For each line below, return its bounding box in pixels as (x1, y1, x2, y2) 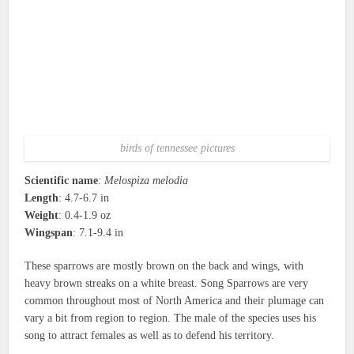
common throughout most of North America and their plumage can (24, 294, 325, 307)
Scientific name (24, 174, 99, 186)
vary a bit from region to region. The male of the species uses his (24, 311, 317, 324)
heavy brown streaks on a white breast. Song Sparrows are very (24, 277, 309, 289)
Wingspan (24, 226, 73, 239)
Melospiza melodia (104, 174, 189, 186)
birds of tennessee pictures (119, 141, 235, 154)
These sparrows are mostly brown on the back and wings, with (24, 259, 304, 272)
